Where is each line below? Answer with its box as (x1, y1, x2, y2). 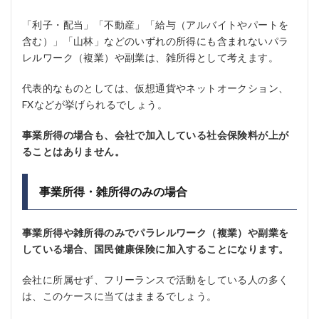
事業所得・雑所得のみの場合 (39, 184, 187, 198)
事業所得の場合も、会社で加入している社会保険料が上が (22, 129, 289, 141)
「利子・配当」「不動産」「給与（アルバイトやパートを (22, 19, 289, 31)
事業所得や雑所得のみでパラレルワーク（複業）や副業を (22, 226, 289, 239)
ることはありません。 (22, 145, 125, 157)
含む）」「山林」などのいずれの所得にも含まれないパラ (22, 35, 289, 47)
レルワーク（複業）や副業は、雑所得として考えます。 (22, 51, 278, 63)
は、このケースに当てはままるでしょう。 (22, 290, 217, 302)
